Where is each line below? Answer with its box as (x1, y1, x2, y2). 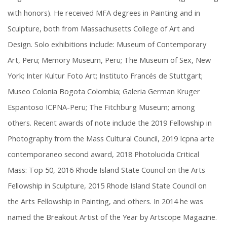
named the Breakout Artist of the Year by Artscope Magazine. (8, 212, 217, 222)
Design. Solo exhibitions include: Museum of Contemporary (8, 40, 206, 50)
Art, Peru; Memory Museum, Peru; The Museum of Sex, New (8, 55, 211, 65)
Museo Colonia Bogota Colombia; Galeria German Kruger (8, 87, 200, 97)
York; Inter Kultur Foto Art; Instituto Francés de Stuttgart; (8, 71, 203, 81)
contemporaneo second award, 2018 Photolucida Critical (8, 149, 199, 160)
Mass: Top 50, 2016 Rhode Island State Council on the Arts (8, 165, 205, 175)
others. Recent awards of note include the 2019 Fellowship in (8, 118, 212, 128)
